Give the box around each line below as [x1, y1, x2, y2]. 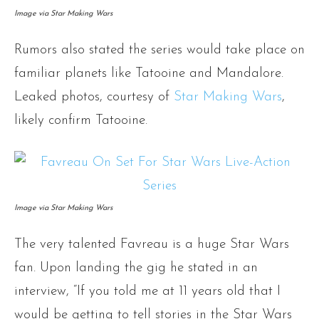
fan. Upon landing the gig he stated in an [14, 261, 258, 276]
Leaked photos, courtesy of [14, 90, 174, 105]
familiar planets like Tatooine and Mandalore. [14, 67, 283, 81]
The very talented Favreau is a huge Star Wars [14, 238, 289, 252]
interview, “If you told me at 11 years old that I [14, 285, 281, 299]
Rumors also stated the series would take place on [14, 43, 305, 58]
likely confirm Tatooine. [14, 114, 147, 128]
